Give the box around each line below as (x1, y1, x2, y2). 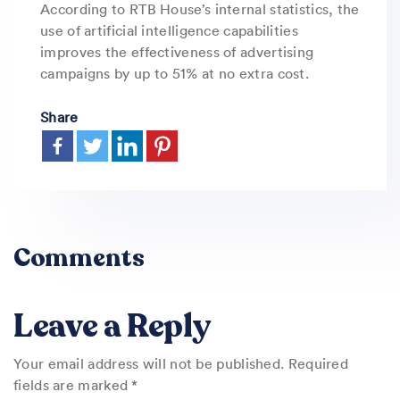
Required (287, 354, 349, 372)
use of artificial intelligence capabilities (40, 21, 298, 39)
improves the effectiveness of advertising (40, 42, 314, 61)
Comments (13, 240, 145, 275)
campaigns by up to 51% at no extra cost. (40, 63, 309, 82)
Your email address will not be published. (13, 354, 285, 372)
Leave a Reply (13, 304, 211, 348)
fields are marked (13, 375, 132, 394)
